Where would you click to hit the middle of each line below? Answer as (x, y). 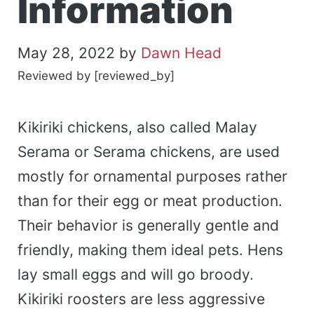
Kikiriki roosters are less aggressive (141, 299)
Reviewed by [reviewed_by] (96, 75)
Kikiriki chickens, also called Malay (137, 127)
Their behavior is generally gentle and (148, 225)
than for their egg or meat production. (150, 200)
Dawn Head (181, 53)
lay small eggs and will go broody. (136, 274)
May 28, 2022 (66, 53)
